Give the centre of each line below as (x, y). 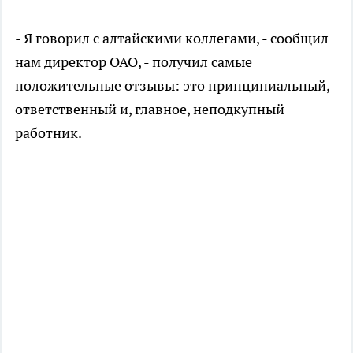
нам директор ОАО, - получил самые (134, 61)
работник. (48, 132)
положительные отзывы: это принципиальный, (172, 85)
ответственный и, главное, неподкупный (150, 109)
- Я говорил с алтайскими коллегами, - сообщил (172, 38)
